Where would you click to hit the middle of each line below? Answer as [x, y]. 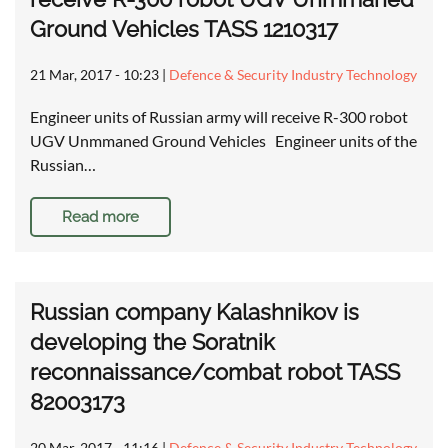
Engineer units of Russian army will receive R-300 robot [219, 117]
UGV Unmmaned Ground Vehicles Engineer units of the [223, 141]
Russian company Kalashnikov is [194, 312]
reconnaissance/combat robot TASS [215, 372]
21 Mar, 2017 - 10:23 [94, 75]
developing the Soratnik [152, 342]
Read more [100, 217]
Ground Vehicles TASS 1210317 [184, 29]
